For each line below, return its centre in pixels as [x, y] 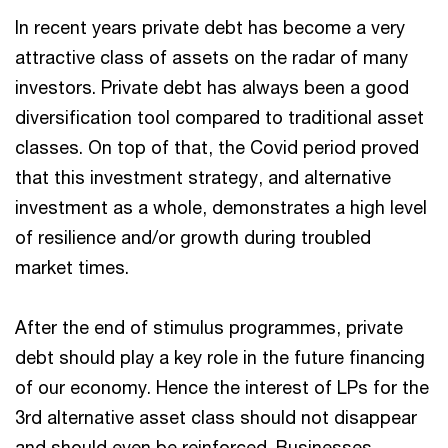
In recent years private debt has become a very [210, 27]
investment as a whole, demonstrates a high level [221, 207]
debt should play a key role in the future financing [220, 357]
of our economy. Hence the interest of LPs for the [222, 387]
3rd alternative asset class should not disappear [216, 417]
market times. [72, 267]
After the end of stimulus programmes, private [209, 327]
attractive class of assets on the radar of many [211, 57]
